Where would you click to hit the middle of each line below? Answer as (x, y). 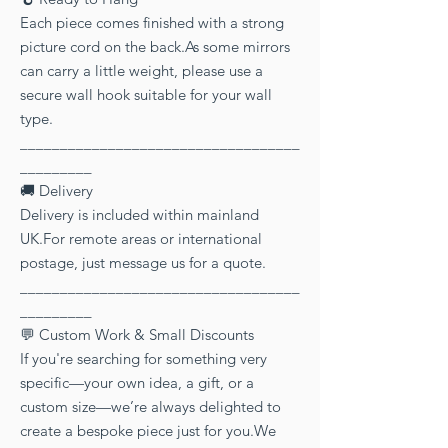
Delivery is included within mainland (139, 214)
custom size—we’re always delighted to (150, 406)
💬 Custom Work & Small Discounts (137, 334)
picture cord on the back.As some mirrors (155, 46)
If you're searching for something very (143, 358)
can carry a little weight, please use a (141, 70)
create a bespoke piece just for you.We (148, 430)
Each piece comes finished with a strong (152, 22)
